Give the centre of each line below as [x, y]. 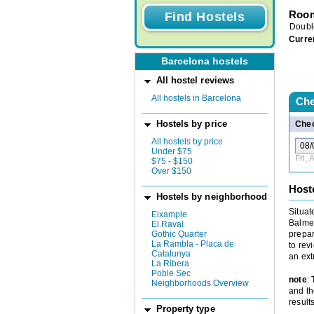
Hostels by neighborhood [212, 197]
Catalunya [171, 254]
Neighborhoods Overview [200, 283]
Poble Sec [171, 273]
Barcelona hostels [205, 62]
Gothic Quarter [179, 234]
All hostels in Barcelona [196, 98]
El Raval [168, 224]
